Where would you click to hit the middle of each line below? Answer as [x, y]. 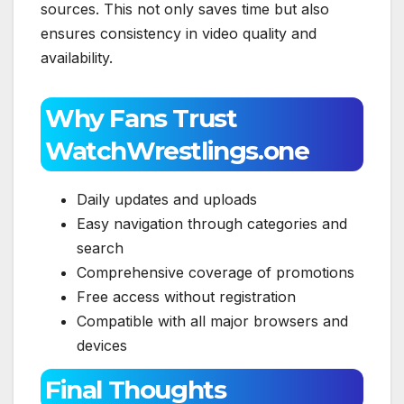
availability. [77, 57]
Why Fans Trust [141, 118]
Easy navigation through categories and [212, 223]
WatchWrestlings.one [177, 150]
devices [102, 345]
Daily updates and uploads [167, 199]
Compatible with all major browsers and [212, 321]
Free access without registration [186, 296]
